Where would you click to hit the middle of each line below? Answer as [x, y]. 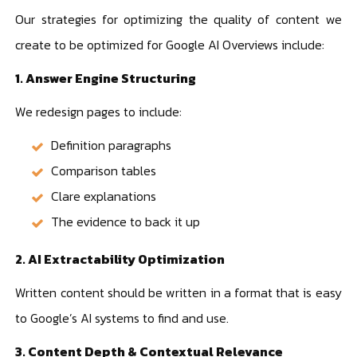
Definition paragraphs [112, 145]
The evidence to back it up [126, 221]
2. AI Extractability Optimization [120, 259]
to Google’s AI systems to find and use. [122, 318]
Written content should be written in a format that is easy [178, 292]
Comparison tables [104, 170]
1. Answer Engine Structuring [106, 78]
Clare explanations [104, 196]
